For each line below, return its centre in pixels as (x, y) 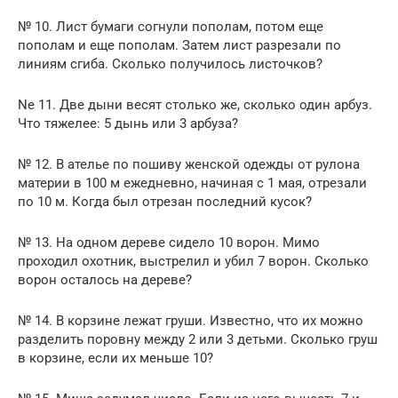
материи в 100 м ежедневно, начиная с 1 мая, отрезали (192, 183)
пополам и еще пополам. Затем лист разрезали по (179, 45)
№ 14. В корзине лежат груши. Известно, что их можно (191, 320)
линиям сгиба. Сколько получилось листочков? (170, 64)
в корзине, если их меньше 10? (115, 358)
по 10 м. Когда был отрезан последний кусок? (165, 201)
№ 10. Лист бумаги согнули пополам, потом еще (171, 26)
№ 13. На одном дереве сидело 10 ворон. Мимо (169, 242)
